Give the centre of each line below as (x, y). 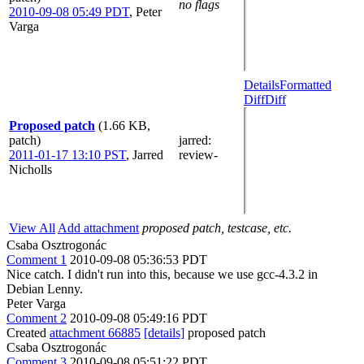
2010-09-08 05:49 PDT (69, 11)
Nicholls (30, 169)
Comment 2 (37, 318)
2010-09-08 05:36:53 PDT (139, 259)
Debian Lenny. (45, 288)
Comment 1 (37, 259)
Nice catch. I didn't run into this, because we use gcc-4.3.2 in (162, 274)
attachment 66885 (95, 332)
